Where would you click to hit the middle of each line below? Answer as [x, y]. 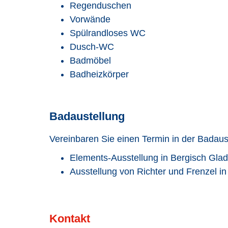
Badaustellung [87, 116]
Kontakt [70, 219]
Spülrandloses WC [108, 33]
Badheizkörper [99, 74]
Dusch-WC [92, 47]
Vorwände [90, 19]
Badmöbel [90, 61]
